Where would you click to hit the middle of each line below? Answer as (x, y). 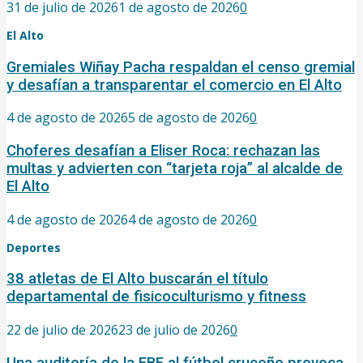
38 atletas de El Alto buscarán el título (137, 279)
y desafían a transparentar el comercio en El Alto (174, 85)
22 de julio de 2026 (62, 330)
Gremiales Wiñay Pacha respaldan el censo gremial (181, 67)
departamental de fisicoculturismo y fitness (156, 297)
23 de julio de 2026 (174, 330)
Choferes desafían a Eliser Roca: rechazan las (163, 150)
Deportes (34, 247)
